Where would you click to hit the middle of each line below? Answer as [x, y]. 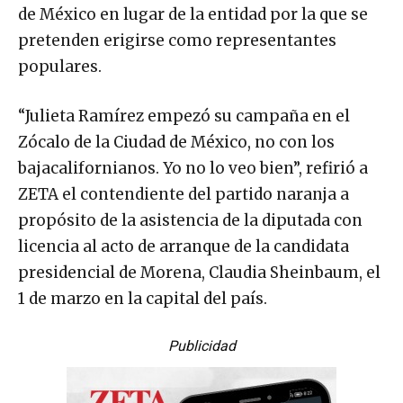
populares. [60, 66]
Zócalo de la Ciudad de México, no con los [176, 142]
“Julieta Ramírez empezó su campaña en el [184, 116]
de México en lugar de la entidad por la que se [193, 14]
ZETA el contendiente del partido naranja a [184, 194]
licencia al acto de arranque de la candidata [184, 246]
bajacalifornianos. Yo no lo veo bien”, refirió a [193, 168]
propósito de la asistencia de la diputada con [190, 220]
